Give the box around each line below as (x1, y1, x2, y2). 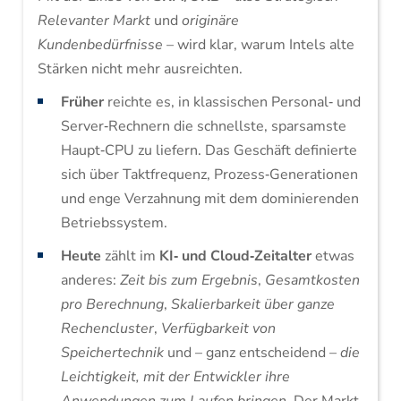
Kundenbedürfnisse (37, 35, 163, 55)
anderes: (60, 270, 120, 290)
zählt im (100, 246, 159, 266)
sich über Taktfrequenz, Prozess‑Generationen (60, 165, 358, 184)
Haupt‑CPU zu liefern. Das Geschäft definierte (60, 141, 357, 160)
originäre (181, 11, 239, 30)
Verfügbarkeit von (160, 319, 276, 338)
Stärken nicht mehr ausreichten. (37, 59, 243, 79)
